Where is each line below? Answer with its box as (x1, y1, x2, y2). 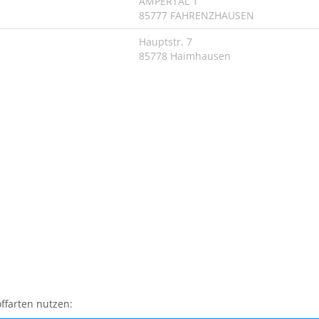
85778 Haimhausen (139, 49, 231, 63)
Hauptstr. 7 (139, 35, 192, 48)
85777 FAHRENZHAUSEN (139, 9, 254, 22)
